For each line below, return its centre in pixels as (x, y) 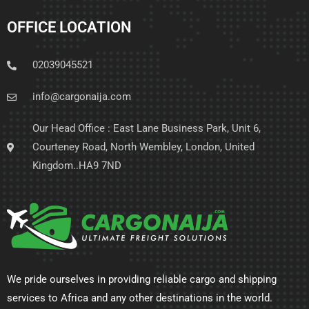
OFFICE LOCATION (69, 28)
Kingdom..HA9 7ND (77, 166)
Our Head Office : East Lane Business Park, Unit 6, (146, 129)
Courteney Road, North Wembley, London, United (143, 147)
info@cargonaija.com (81, 97)
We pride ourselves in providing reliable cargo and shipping (142, 280)
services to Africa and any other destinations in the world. (140, 298)
